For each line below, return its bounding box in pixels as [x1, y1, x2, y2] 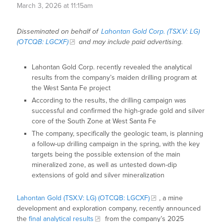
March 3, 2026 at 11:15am [17, 1, 93, 10]
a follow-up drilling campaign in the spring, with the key [32, 140, 200, 149]
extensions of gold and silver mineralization [32, 171, 165, 180]
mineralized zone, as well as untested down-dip [32, 161, 177, 169]
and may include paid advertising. [78, 38, 183, 47]
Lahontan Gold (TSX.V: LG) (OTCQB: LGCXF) [17, 194, 150, 203]
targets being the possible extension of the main [32, 150, 181, 159]
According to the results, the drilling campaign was [32, 96, 187, 105]
